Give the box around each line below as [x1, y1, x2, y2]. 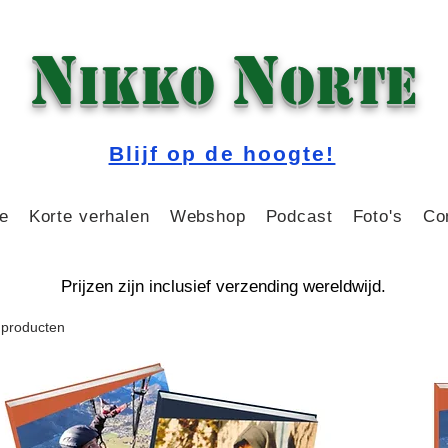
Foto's [352, 206, 403, 226]
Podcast [265, 206, 333, 226]
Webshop [169, 206, 246, 226]
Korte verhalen [28, 206, 150, 226]
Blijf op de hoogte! [108, 141, 336, 165]
